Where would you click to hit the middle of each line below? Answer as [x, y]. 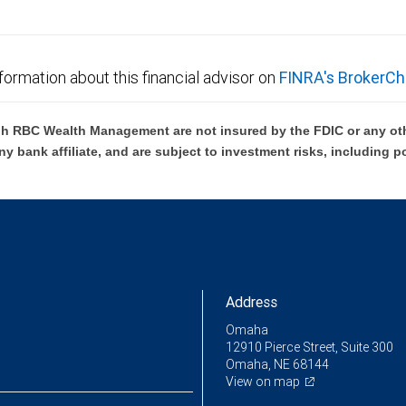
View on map [263, 382]
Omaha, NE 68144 [277, 364]
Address [251, 302]
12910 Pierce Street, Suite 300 [309, 347]
